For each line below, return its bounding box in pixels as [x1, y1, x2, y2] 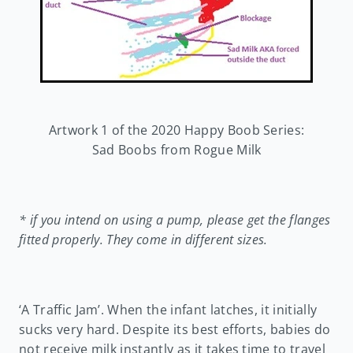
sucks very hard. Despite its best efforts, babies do [19, 321, 331, 339]
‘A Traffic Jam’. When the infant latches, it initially [19, 301, 318, 319]
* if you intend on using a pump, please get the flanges [19, 210, 331, 230]
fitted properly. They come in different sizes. [19, 230, 268, 250]
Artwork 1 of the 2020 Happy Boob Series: [48, 121, 305, 139]
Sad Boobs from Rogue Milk [91, 141, 262, 159]
